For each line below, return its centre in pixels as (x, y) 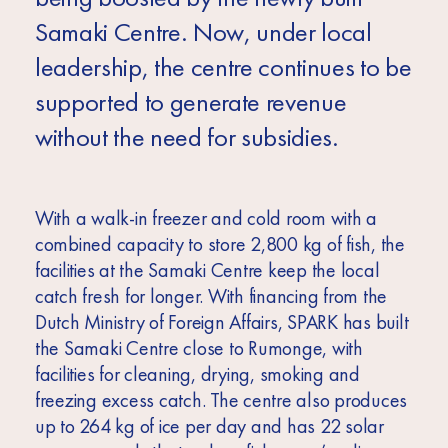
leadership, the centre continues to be (223, 67)
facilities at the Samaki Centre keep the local (207, 270)
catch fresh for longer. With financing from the (211, 296)
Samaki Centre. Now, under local (203, 32)
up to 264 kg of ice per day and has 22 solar (209, 426)
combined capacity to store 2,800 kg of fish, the (219, 244)
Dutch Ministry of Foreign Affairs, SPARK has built (221, 322)
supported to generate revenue (190, 102)
